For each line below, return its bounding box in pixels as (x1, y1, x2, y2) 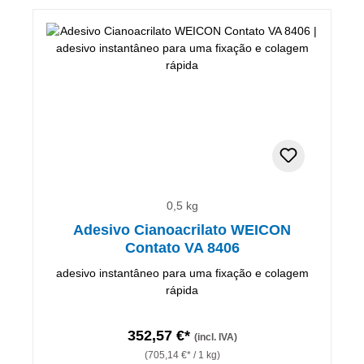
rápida (166, 283, 198, 297)
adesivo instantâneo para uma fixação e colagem (55, 266, 309, 279)
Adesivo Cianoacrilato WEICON (73, 221, 291, 238)
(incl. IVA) (193, 331, 237, 343)
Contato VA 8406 (124, 239, 240, 256)
